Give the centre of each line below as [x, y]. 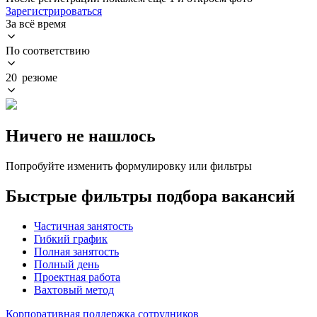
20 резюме [31, 77]
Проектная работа [77, 277]
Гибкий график [71, 238]
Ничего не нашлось [81, 136]
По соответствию [48, 50]
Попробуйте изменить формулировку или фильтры [129, 166]
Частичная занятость [83, 226]
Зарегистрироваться [54, 11]
